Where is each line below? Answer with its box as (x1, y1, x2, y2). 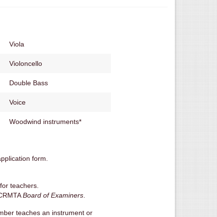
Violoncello (9, 59, 42, 67)
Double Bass (9, 78, 48, 87)
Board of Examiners (23, 191, 83, 199)
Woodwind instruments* (9, 117, 81, 125)
